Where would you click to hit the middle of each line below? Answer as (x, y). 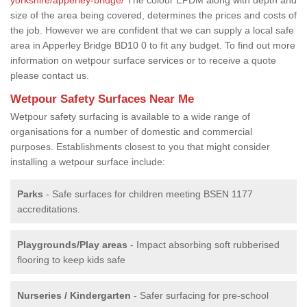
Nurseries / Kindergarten (74, 295)
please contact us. (50, 75)
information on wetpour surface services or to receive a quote (143, 60)
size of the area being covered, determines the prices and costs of (153, 15)
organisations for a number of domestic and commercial (131, 131)
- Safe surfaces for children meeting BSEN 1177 (148, 194)
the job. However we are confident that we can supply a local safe (152, 30)
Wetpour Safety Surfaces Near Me (102, 99)
